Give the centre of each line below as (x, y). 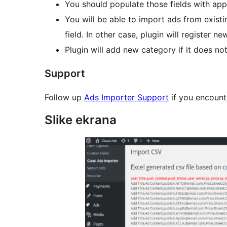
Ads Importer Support (126, 98)
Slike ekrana (81, 120)
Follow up (64, 98)
